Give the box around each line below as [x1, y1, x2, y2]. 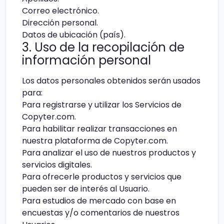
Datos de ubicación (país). [22, 28, 125, 40]
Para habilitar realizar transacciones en [22, 122, 177, 134]
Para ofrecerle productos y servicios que [22, 170, 181, 182]
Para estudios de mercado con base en [22, 194, 176, 206]
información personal [22, 51, 151, 68]
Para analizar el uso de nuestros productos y [22, 146, 196, 158]
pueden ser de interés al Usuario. [22, 182, 149, 194]
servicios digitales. [22, 158, 92, 170]
